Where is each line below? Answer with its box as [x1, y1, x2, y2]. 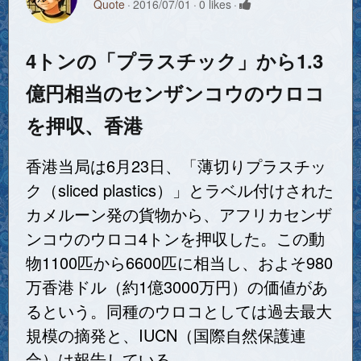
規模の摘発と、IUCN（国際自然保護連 [26, 323, 306, 347]
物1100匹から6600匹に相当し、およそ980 [26, 251, 333, 275]
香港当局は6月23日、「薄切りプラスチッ [26, 154, 326, 178]
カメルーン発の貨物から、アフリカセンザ [26, 202, 332, 226]
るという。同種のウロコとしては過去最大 [26, 299, 332, 323]
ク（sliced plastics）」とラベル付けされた [26, 178, 334, 202]
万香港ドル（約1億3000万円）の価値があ [26, 275, 328, 299]
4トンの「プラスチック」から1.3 [26, 47, 323, 75]
